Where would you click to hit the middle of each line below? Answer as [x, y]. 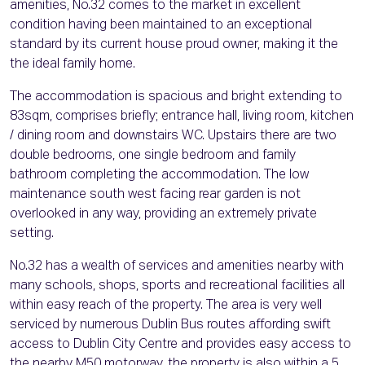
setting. [32, 234]
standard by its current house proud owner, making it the [174, 45]
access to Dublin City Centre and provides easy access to [180, 345]
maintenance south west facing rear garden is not [155, 195]
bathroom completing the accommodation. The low [159, 176]
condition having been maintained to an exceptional [161, 26]
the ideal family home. [73, 65]
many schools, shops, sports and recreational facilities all [177, 286]
